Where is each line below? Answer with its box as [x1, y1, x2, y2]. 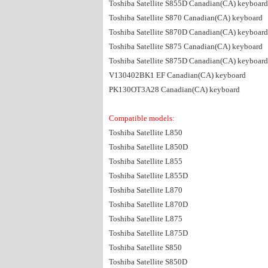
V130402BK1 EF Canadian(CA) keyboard [109, 71, 246, 80]
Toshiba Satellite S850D [109, 257, 187, 266]
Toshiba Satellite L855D [109, 171, 188, 180]
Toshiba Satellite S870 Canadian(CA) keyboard [109, 13, 263, 22]
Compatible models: [109, 114, 176, 123]
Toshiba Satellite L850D [109, 142, 188, 151]
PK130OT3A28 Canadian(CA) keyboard [109, 85, 240, 94]
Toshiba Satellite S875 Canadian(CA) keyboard [109, 42, 263, 51]
